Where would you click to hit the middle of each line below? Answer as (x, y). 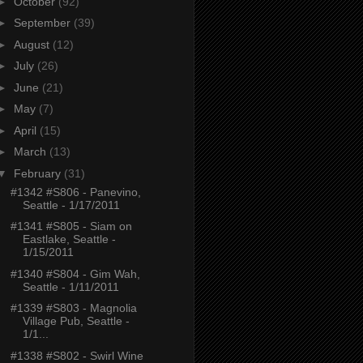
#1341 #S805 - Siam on (71, 226)
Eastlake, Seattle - (69, 239)
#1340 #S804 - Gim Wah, (75, 273)
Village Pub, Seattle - (76, 321)
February (38, 173)
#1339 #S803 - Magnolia (73, 308)
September (43, 23)
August (33, 44)
